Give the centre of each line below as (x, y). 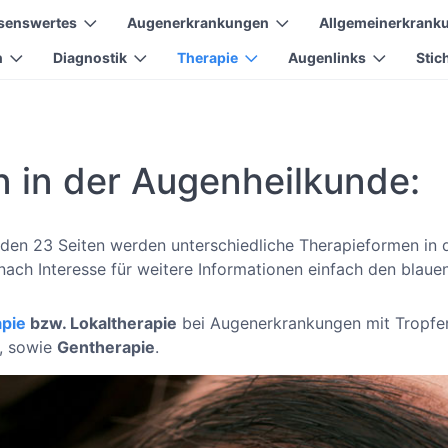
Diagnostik (90, 57)
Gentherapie (106, 347)
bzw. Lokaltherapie (101, 323)
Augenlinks (327, 57)
